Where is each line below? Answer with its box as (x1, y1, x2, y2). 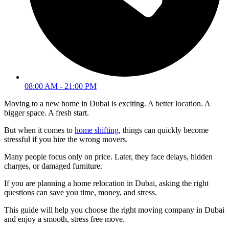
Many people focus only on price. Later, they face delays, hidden (4, 152, 213, 162)
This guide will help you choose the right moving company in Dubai (4, 205, 224, 215)
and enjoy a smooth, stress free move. (4, 215, 125, 224)
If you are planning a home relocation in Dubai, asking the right (4, 179, 209, 188)
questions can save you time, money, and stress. (4, 188, 157, 197)
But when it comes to (4, 126, 75, 135)
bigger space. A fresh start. (4, 108, 89, 118)
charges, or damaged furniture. (4, 162, 102, 171)
